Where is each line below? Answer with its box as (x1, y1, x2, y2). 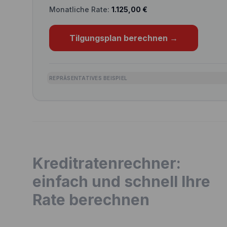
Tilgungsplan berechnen (69, 33, 168, 43)
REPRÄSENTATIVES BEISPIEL (49, 74, 127, 81)
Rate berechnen (32, 191, 149, 209)
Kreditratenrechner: (32, 154, 181, 172)
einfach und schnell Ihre (32, 172, 210, 191)
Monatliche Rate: (49, 5, 109, 14)
